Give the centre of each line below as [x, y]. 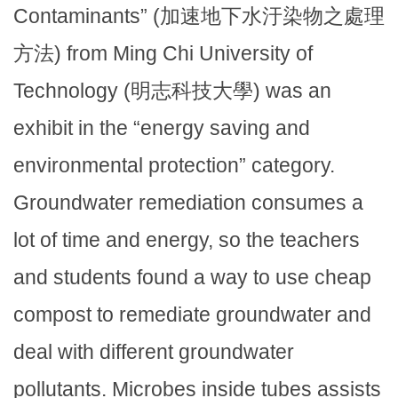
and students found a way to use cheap [192, 277]
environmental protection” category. [174, 165]
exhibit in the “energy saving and [162, 127]
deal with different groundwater [154, 351]
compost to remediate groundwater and [192, 314]
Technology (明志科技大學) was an [172, 90]
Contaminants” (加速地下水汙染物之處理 [199, 16]
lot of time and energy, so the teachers [187, 239]
